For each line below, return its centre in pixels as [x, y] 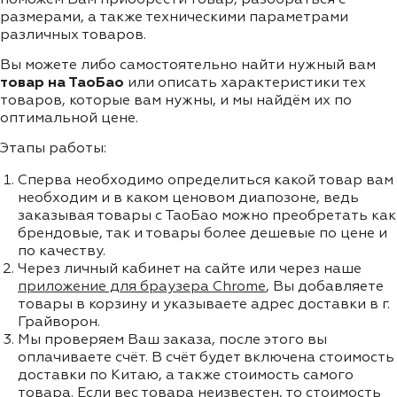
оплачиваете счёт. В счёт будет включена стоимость [206, 358]
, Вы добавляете [325, 287]
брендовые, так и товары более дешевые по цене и [202, 234]
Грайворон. [59, 322]
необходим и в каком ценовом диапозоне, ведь [188, 198]
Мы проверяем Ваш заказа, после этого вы [172, 340]
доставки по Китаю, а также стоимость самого [186, 375]
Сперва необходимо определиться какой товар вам [206, 180]
